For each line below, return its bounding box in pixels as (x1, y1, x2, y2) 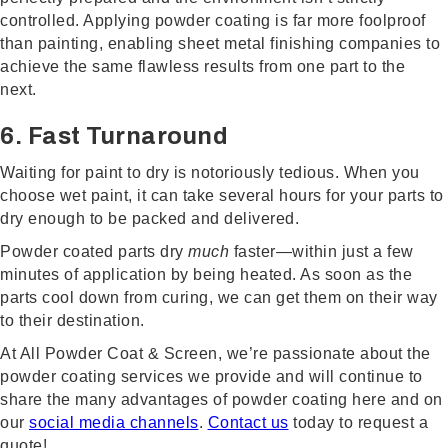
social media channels (29, 414, 199, 431)
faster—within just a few (229, 243, 414, 260)
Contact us (207, 414, 289, 431)
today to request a (288, 414, 428, 431)
